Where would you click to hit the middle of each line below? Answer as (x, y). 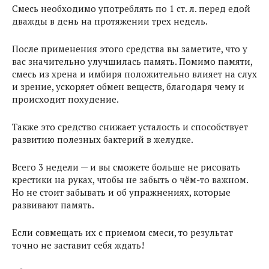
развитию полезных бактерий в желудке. (103, 139)
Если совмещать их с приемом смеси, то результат (122, 232)
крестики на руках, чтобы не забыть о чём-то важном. (130, 180)
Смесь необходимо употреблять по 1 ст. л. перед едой (131, 8)
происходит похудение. (65, 99)
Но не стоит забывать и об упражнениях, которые (121, 192)
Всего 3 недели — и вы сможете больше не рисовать (126, 167)
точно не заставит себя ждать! (78, 245)
